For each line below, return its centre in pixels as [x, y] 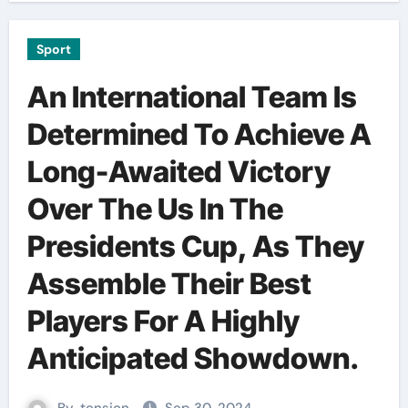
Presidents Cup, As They [195, 246]
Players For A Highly [163, 321]
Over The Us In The [155, 209]
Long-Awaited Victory [178, 172]
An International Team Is [192, 97]
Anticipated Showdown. [193, 358]
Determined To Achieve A [199, 134]
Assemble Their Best [169, 284]
